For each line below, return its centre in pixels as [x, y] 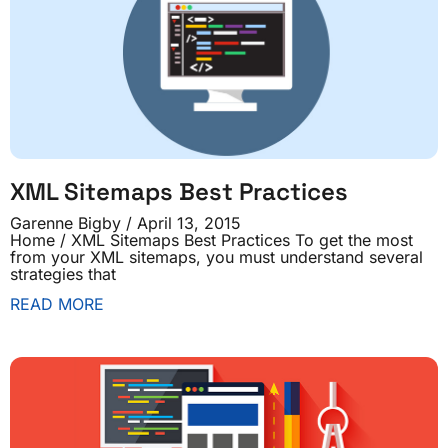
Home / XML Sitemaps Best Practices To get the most [211, 240]
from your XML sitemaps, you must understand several [216, 257]
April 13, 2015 [186, 223]
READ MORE [57, 304]
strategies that [63, 274]
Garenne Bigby [68, 223]
